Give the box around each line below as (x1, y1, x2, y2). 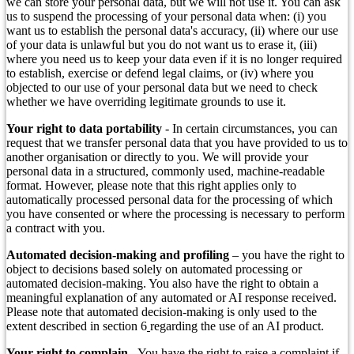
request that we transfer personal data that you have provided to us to (6, 136, 348, 150)
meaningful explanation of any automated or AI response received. (6, 291, 337, 305)
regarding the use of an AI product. (150, 319, 324, 333)
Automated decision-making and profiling (6, 248, 229, 262)
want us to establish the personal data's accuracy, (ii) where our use (6, 24, 338, 38)
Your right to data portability (6, 122, 162, 136)
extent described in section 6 (6, 319, 147, 333)
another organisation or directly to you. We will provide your (6, 150, 308, 164)
